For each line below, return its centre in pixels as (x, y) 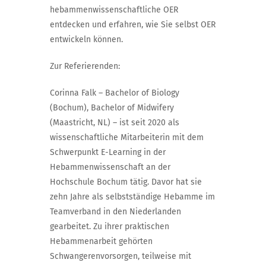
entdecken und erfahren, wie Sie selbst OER (133, 24)
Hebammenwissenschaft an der (110, 167)
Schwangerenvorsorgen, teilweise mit (121, 256)
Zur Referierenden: (85, 66)
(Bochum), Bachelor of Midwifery (112, 107)
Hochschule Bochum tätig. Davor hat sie (126, 182)
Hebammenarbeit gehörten (101, 241)
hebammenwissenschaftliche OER (114, 9)
